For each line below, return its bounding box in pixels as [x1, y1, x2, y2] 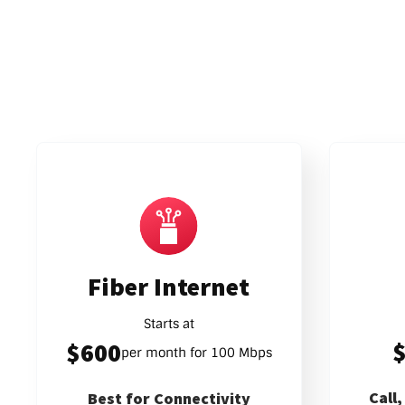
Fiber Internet [88, 270, 250, 304]
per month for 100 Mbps [120, 344, 272, 362]
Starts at [143, 316, 194, 333]
